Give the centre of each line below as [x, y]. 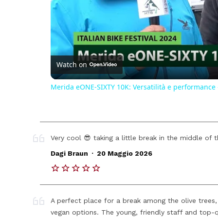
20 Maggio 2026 [124, 154]
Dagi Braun [70, 154]
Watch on [72, 64]
